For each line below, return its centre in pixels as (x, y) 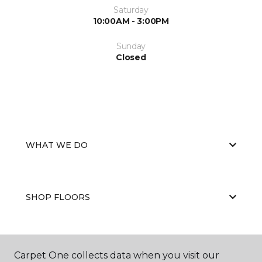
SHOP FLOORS (58, 197)
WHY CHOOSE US (64, 249)
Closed (131, 57)
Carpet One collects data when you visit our (117, 255)
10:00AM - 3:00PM (131, 21)
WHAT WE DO (57, 145)
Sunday (131, 46)
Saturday (131, 10)
